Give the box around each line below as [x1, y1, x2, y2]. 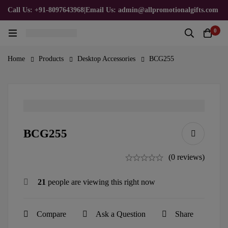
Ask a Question [96, 210, 146, 219]
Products [39, 55, 64, 63]
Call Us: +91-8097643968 [8, 6, 84, 14]
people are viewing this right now [46, 178, 155, 187]
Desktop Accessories [77, 55, 135, 63]
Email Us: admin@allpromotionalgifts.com [85, 6, 218, 14]
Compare [37, 210, 66, 219]
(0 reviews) [168, 153, 205, 162]
